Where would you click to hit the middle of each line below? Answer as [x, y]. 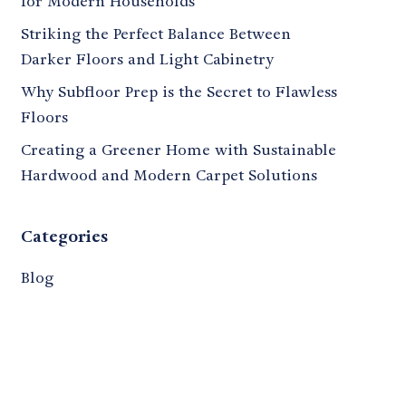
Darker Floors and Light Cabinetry [147, 59]
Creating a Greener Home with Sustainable [178, 150]
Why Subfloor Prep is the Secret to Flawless [179, 92]
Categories [64, 236]
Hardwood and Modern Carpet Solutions [169, 175]
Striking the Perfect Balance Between [155, 34]
